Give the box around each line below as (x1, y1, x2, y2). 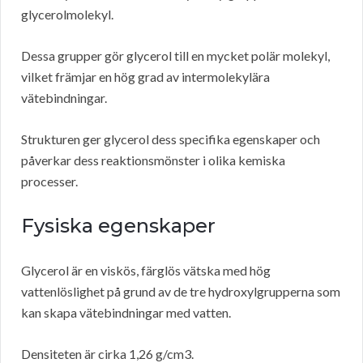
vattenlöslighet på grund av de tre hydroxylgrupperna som (21, 284, 340, 300)
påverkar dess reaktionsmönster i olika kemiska (21, 152, 285, 169)
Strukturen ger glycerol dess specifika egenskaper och (21, 131, 320, 147)
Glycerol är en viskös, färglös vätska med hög (21, 263, 271, 279)
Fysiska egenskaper (21, 214, 216, 238)
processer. (21, 173, 78, 190)
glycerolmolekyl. (21, 6, 113, 23)
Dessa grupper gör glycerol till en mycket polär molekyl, (21, 48, 330, 64)
